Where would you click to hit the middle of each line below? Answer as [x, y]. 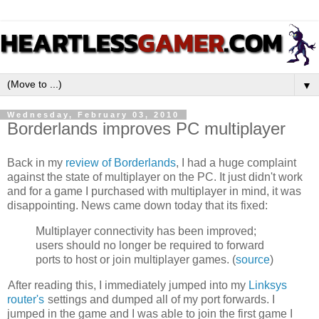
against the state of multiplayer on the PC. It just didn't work [155, 177]
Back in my [36, 162]
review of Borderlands [121, 162]
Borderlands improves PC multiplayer [146, 129]
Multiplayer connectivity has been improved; [146, 231]
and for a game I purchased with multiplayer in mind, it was [154, 191]
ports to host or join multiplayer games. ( [136, 259]
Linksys [268, 285]
